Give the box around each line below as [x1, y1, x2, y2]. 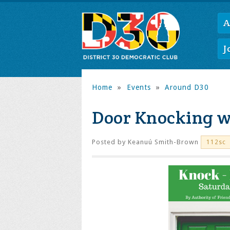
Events [126, 83, 151, 91]
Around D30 [165, 83, 209, 91]
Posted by [92, 138, 128, 146]
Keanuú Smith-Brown [128, 138, 199, 146]
